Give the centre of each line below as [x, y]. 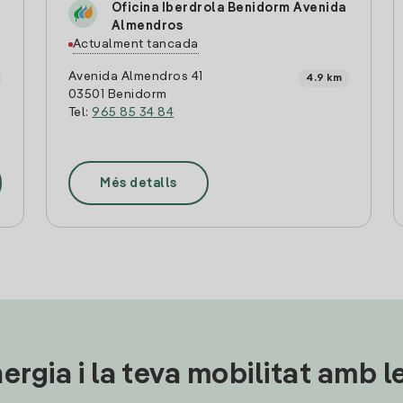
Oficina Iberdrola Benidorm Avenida [228, 8]
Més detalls [139, 183]
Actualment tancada [135, 44]
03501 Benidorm [117, 94]
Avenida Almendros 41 [135, 76]
